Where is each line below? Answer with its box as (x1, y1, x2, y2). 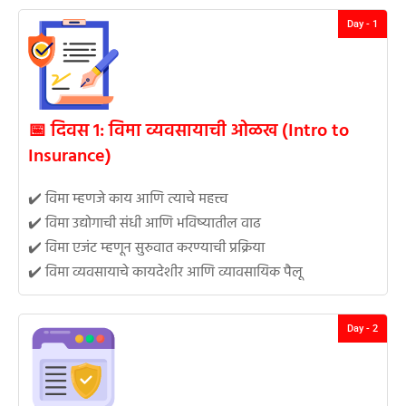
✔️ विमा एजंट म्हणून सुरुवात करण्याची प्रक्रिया (28, 237, 265, 261)
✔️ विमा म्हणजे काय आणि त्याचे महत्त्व (28, 188, 228, 212)
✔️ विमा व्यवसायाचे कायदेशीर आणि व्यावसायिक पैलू (28, 261, 303, 285)
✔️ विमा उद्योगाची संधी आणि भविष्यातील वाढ (28, 212, 261, 237)
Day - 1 (347, 18, 378, 31)
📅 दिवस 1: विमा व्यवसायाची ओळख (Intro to (28, 117, 349, 147)
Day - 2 (347, 323, 378, 335)
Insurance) (28, 142, 111, 172)
